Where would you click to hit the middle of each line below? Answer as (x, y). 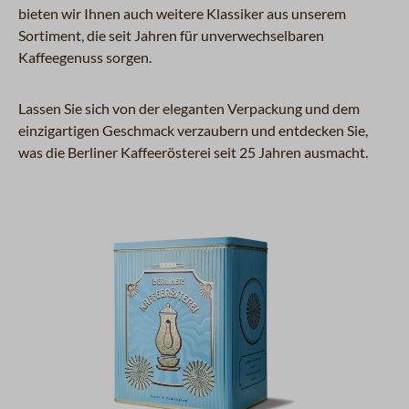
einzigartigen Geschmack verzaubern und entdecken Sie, (193, 130)
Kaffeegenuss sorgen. (86, 57)
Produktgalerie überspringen (126, 231)
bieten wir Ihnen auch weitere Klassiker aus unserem (182, 13)
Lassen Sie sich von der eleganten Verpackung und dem (189, 108)
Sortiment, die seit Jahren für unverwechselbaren (171, 35)
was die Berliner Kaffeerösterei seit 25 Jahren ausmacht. (193, 152)
